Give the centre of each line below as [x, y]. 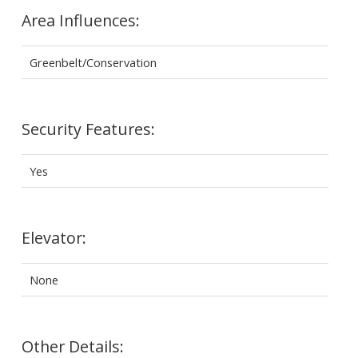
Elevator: [54, 237]
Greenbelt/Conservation [93, 62]
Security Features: [88, 129]
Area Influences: [80, 20]
